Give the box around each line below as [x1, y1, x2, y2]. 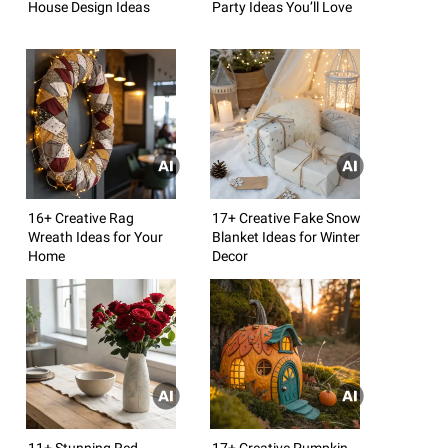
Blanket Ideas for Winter [212, 228, 360, 245]
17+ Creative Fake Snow [212, 209, 361, 226]
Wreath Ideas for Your [28, 228, 163, 245]
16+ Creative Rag [28, 209, 134, 226]
